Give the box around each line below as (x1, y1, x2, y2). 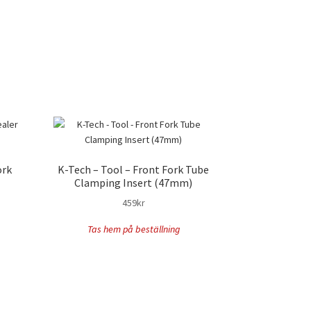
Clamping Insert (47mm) (74, 175, 193, 190)
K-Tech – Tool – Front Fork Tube (58, 162, 210, 176)
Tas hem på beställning (87, 223, 180, 236)
